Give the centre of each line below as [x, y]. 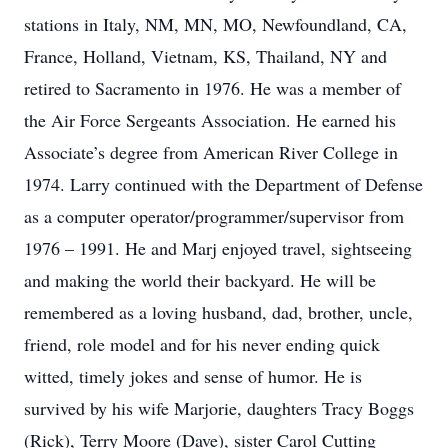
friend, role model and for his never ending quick [202, 344]
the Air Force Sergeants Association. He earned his [210, 120]
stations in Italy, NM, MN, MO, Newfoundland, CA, [215, 24]
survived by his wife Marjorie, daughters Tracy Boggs [219, 408]
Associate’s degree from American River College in [211, 152]
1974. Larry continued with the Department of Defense [223, 184]
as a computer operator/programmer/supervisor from [214, 216]
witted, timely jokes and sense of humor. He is [193, 376]
